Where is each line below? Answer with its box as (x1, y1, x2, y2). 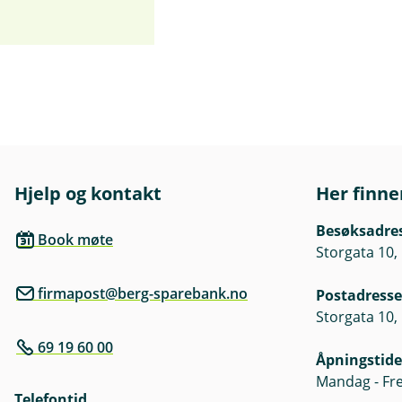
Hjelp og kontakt (14, 181, 162, 206)
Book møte (38, 230, 113, 250)
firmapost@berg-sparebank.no (38, 284, 248, 304)
